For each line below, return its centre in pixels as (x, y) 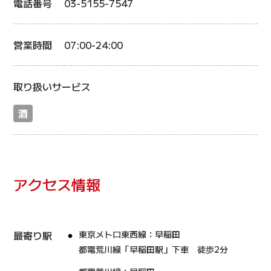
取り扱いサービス (52, 87)
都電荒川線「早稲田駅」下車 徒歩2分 (154, 249)
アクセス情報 (57, 184)
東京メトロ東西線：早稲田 (130, 234)
